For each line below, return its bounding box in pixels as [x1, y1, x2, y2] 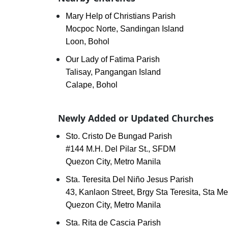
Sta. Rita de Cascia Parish [66, 218, 161, 227]
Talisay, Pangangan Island [66, 68, 161, 76]
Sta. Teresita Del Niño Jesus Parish [66, 175, 193, 184]
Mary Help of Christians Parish [66, 12, 176, 20]
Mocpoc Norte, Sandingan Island [66, 24, 184, 33]
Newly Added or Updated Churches [58, 112, 214, 124]
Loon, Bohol [66, 37, 109, 46]
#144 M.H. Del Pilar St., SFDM [66, 145, 176, 153]
